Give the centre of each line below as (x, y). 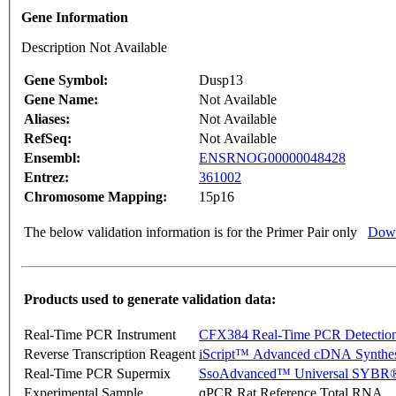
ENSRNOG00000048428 (272, 158)
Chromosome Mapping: (95, 197)
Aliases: (47, 119)
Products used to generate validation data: (150, 300)
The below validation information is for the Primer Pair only (190, 232)
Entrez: (46, 178)
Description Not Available (94, 48)
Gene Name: (61, 100)
